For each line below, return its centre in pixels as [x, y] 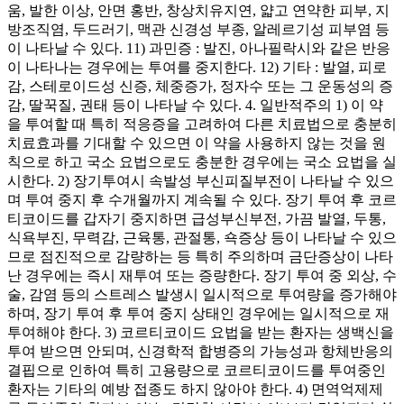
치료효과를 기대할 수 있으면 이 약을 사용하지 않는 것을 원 [197, 142]
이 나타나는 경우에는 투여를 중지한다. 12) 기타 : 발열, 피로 [197, 67]
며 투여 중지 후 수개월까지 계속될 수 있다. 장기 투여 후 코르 [202, 199]
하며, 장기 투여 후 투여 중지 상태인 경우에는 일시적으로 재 [198, 313]
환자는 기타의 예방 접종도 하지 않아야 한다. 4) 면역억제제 [195, 389]
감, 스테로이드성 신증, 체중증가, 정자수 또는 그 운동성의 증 [200, 86]
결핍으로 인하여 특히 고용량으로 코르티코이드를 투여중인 [197, 370]
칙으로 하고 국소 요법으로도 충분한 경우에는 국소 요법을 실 [202, 161]
